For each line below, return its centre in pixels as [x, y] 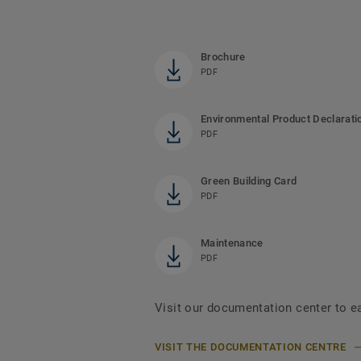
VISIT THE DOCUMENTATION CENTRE [251, 347]
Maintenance [232, 243]
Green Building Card [249, 181]
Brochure [223, 57]
